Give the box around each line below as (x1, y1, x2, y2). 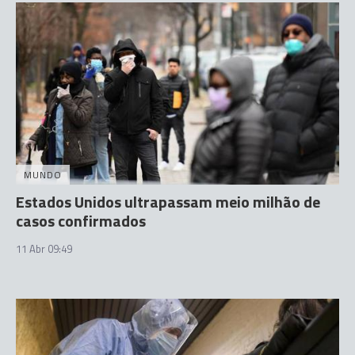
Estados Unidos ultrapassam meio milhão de (16, 189, 320, 214)
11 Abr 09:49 (16, 240, 72, 257)
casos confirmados (16, 208, 146, 233)
